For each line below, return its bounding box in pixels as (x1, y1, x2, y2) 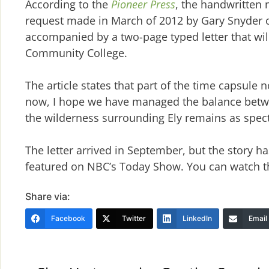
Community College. (25, 46, 127, 61)
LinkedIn (183, 214, 212, 223)
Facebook (51, 214, 85, 223)
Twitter (122, 214, 146, 223)
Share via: (25, 190, 70, 203)
